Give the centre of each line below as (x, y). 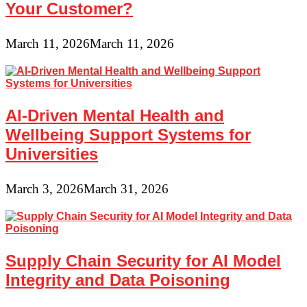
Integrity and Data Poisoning (118, 280)
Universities (52, 153)
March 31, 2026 (126, 188)
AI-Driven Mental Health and (115, 115)
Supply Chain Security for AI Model (143, 260)
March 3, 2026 (45, 188)
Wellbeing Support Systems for (128, 134)
